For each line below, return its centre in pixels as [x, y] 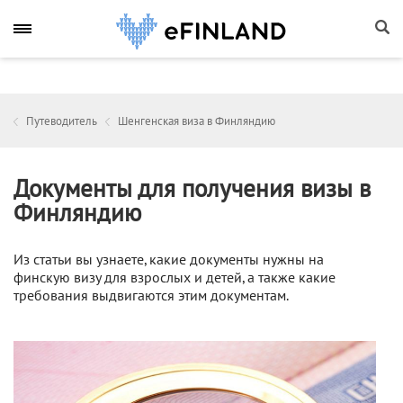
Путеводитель [62, 121]
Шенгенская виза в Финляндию [197, 121]
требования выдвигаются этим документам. [151, 296]
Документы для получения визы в [192, 189]
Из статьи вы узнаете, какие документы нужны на [169, 260]
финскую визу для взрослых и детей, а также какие [175, 278]
